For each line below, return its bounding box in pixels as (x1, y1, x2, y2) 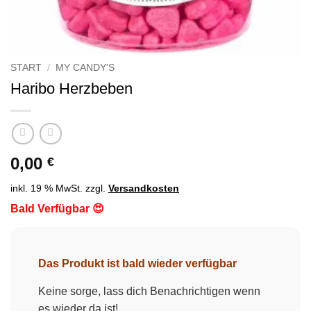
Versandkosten (108, 183, 179, 194)
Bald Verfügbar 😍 (10, 203, 104, 215)
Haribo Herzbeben (10, 79, 133, 97)
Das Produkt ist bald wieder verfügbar (38, 258, 237, 270)
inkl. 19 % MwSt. (10, 183, 83, 194)
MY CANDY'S (56, 62, 115, 73)
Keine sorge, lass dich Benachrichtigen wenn (38, 285, 260, 298)
